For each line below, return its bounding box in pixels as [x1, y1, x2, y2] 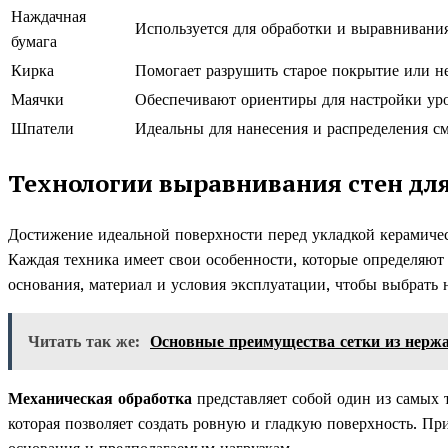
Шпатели [11, 118, 74, 138]
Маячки [11, 89, 64, 109]
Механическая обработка [8, 388, 192, 408]
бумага [11, 31, 57, 51]
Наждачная [11, 6, 86, 26]
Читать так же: [28, 331, 140, 351]
